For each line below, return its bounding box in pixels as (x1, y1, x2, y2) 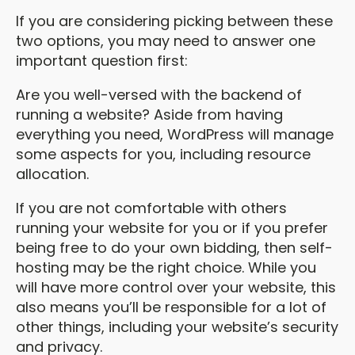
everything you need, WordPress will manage (16, 124, 334, 144)
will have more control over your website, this (16, 277, 336, 297)
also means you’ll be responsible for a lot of (16, 297, 326, 317)
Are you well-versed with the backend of (16, 85, 302, 105)
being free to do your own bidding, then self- (16, 238, 333, 258)
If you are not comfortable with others (16, 198, 287, 218)
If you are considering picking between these (16, 11, 333, 31)
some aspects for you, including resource (16, 144, 311, 164)
